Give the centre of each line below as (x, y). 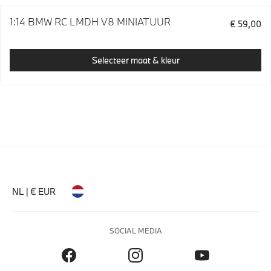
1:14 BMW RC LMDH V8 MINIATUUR (90, 21)
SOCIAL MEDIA (135, 230)
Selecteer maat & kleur (135, 60)
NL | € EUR (34, 191)
